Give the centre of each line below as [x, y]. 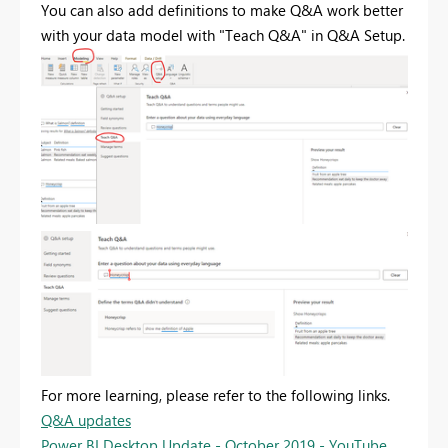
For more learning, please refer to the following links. [215, 395]
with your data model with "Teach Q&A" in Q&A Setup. [223, 35]
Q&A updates [86, 420]
